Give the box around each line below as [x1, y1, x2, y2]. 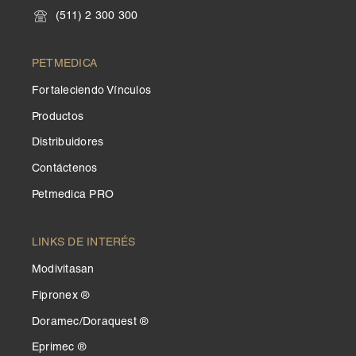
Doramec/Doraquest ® [32, 316, 149, 328]
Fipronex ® [32, 291, 90, 303]
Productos [32, 111, 84, 123]
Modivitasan [32, 265, 95, 277]
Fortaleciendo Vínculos [32, 86, 152, 98]
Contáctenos [32, 164, 98, 176]
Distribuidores [32, 137, 104, 149]
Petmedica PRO [32, 189, 114, 201]
